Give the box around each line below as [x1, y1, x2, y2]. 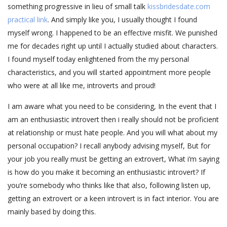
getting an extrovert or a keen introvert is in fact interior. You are [8, 194, 219, 204]
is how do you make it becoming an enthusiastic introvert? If [8, 167, 205, 177]
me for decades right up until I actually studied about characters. [8, 41, 218, 51]
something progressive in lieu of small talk [8, 2, 147, 12]
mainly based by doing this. [8, 207, 96, 217]
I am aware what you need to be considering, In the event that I [8, 101, 216, 111]
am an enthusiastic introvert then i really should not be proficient [8, 115, 219, 125]
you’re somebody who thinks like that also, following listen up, [8, 180, 211, 191]
